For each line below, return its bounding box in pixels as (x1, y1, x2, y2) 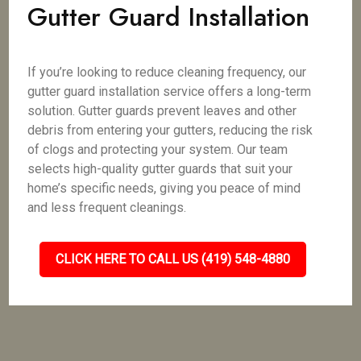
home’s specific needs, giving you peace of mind (27, 180, 301, 196)
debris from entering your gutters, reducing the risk (27, 122, 313, 138)
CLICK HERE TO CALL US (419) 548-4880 (55, 251, 290, 267)
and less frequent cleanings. (27, 200, 187, 215)
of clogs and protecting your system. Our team (27, 142, 288, 157)
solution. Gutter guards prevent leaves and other (27, 103, 297, 118)
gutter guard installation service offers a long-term (27, 84, 312, 99)
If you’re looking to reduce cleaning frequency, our (27, 64, 307, 80)
